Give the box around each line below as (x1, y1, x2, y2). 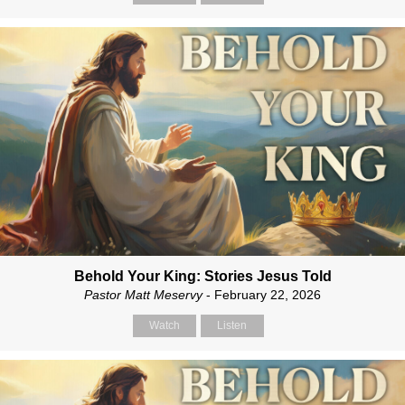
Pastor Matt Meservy (84, 287, 202, 302)
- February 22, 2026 (202, 287, 321, 302)
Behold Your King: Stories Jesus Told (73, 268, 332, 284)
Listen (217, 318, 247, 332)
